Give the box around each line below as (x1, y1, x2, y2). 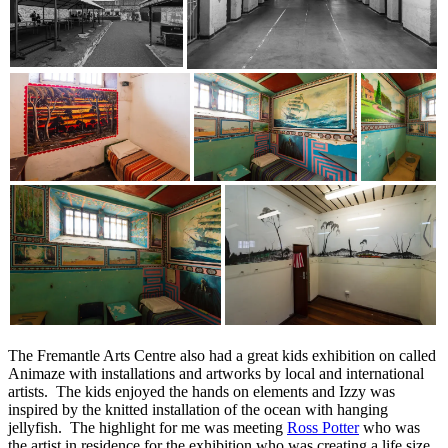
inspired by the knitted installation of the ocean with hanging (8, 400, 388, 418)
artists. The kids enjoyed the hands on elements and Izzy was (8, 382, 395, 400)
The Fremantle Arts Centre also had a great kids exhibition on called (8, 346, 436, 364)
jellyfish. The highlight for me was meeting (8, 418, 287, 436)
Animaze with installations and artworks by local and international (8, 364, 424, 382)
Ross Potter (287, 418, 359, 436)
